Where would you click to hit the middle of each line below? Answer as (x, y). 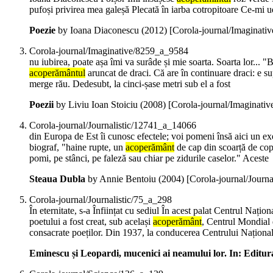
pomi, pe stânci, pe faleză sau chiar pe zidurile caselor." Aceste (149, 158)
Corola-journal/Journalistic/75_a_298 (101, 200)
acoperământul (57, 73)
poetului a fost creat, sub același (91, 222)
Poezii (41, 105)
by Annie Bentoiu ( (123, 179)
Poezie (42, 30)
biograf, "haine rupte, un (77, 147)
